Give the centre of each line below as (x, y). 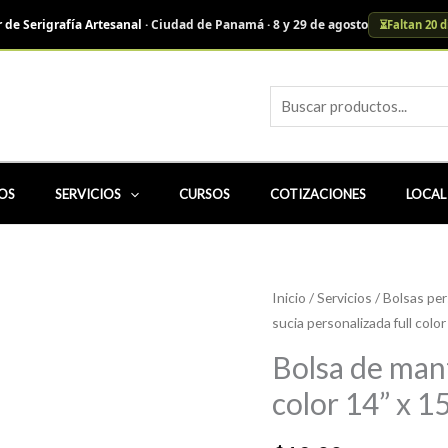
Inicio (289, 297)
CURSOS (204, 194)
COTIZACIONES (317, 194)
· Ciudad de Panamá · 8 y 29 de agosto (254, 24)
